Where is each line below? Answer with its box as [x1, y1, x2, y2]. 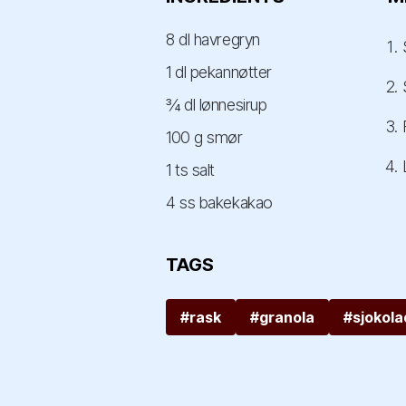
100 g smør [166, 127, 243, 147]
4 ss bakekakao [166, 192, 273, 212]
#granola [250, 307, 314, 326]
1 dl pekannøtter [166, 62, 272, 82]
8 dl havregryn [166, 29, 260, 49]
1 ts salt [166, 159, 215, 179]
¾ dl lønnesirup [166, 94, 267, 114]
